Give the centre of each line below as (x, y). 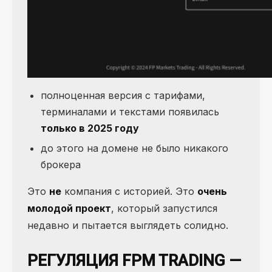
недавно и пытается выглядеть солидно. (128, 225)
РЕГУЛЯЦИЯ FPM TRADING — (134, 260)
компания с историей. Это (129, 191)
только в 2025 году (90, 128)
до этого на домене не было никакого (134, 148)
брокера (61, 164)
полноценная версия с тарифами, (123, 96)
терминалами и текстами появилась (130, 112)
